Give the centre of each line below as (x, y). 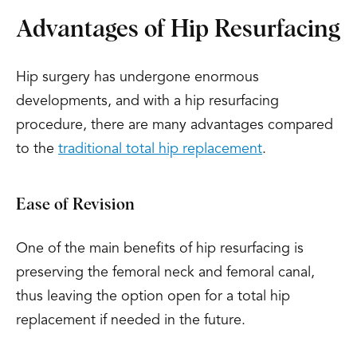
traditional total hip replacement (160, 149)
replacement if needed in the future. (131, 320)
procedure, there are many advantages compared (175, 125)
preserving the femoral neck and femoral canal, (165, 273)
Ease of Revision (75, 205)
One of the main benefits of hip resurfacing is (160, 249)
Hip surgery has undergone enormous (137, 77)
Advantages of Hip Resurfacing (178, 29)
